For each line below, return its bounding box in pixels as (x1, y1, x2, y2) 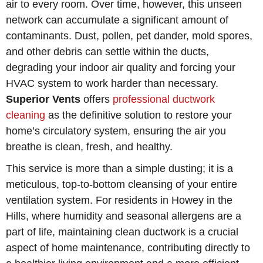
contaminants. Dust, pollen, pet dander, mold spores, (6, 29, 253, 42)
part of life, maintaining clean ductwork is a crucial (6, 225, 239, 238)
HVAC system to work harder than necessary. (6, 76, 219, 89)
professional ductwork (110, 92, 215, 105)
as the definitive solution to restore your (48, 108, 232, 121)
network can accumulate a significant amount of (6, 13, 229, 26)
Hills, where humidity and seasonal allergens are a (6, 209, 242, 222)
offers (80, 92, 110, 105)
